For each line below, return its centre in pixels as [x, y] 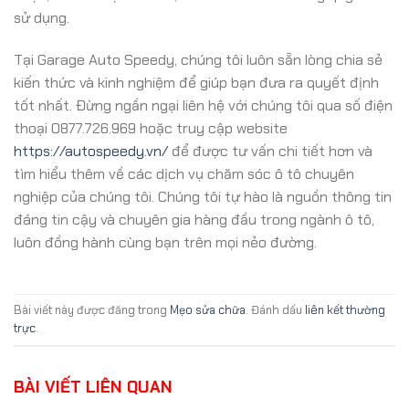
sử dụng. [42, 17]
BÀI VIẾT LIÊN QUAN [93, 387]
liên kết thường [345, 309]
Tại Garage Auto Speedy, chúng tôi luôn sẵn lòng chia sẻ [198, 59]
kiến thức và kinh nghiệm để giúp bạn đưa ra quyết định [196, 82]
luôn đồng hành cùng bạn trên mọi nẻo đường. [165, 242]
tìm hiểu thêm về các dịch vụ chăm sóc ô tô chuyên [184, 173]
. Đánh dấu [275, 309]
